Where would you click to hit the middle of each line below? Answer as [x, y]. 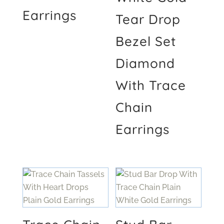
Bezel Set [146, 41]
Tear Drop [148, 19]
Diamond [145, 63]
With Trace [151, 85]
